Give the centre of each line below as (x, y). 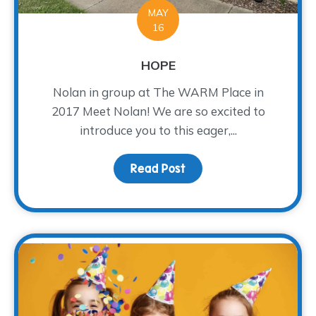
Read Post (158, 168)
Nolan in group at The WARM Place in (158, 92)
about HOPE (217, 168)
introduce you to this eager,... (158, 130)
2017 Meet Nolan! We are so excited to (158, 111)
